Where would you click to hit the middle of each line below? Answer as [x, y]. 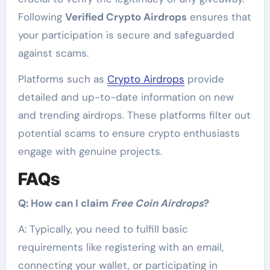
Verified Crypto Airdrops [126, 17]
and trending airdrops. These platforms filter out [134, 115]
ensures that [219, 17]
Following [41, 17]
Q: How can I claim [64, 203]
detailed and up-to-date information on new [126, 97]
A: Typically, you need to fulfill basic [103, 229]
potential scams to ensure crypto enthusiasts [129, 133]
